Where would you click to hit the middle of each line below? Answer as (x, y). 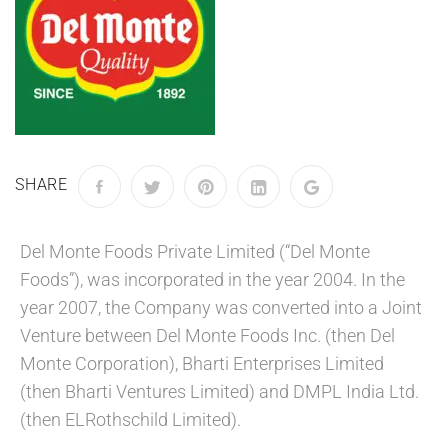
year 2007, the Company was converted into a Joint (221, 307)
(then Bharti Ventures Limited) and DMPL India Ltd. (219, 391)
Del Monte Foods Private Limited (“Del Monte (195, 251)
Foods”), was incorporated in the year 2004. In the (212, 279)
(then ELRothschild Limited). (130, 419)
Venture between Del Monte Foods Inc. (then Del (207, 335)
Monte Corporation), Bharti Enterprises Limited (202, 363)
